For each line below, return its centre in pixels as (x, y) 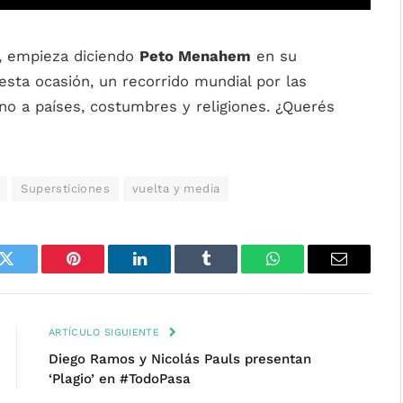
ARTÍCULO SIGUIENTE (106, 332)
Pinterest (100, 272)
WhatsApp (306, 272)
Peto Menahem (195, 56)
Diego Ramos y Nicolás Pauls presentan (180, 359)
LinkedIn (168, 272)
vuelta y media (176, 188)
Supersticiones (65, 188)
